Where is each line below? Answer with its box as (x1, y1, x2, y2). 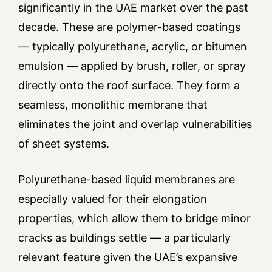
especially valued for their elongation (18, 192, 207, 206)
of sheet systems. (18, 137, 109, 151)
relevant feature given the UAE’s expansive (18, 251, 237, 264)
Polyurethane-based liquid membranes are (18, 173, 235, 186)
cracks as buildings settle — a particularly (18, 231, 231, 245)
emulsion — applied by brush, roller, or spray (18, 59, 246, 73)
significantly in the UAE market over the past (18, 1, 248, 15)
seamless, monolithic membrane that (18, 98, 208, 112)
